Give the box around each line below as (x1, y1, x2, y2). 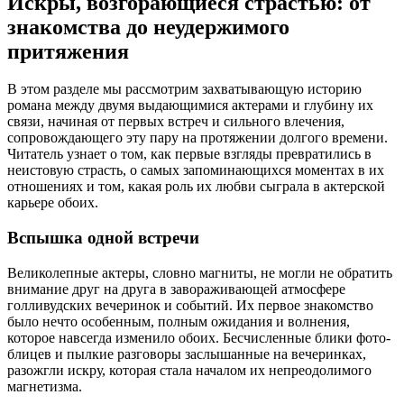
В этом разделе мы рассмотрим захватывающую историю (7, 81, 362, 97)
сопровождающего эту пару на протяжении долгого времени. (7, 130, 388, 146)
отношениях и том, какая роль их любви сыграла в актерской (7, 179, 385, 195)
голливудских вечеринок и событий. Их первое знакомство (7, 297, 373, 313)
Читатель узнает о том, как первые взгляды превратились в (7, 146, 372, 162)
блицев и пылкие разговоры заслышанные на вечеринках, (7, 345, 366, 362)
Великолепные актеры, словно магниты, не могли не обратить (7, 264, 392, 280)
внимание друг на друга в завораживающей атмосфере (7, 280, 345, 297)
